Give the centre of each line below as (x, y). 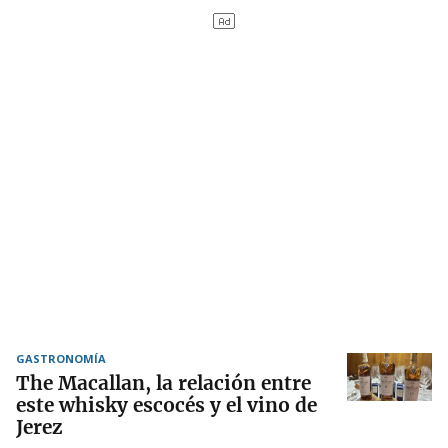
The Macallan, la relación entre (163, 383)
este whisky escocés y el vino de (166, 405)
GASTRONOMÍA (61, 358)
